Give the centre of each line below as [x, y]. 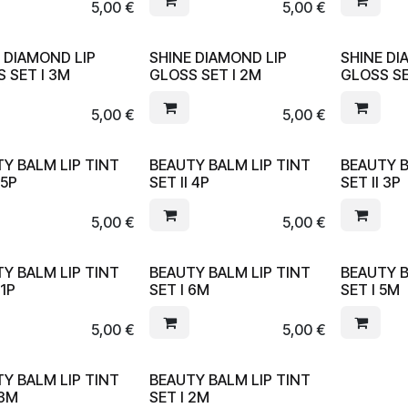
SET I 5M [371, 290]
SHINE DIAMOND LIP [219, 57]
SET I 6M [180, 290]
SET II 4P [180, 182]
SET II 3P [371, 182]
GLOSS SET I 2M [206, 75]
